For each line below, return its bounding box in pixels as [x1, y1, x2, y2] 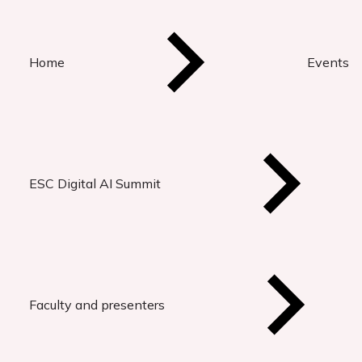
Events [307, 54, 349, 70]
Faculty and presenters [29, 297, 165, 313]
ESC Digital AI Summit [29, 175, 161, 192]
